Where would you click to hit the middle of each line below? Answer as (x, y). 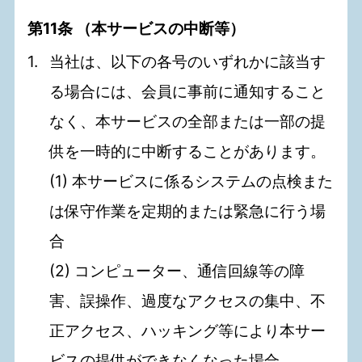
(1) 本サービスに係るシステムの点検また (192, 181)
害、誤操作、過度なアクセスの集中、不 (188, 301)
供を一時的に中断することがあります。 (188, 152)
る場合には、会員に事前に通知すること (188, 92)
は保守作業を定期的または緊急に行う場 (188, 211)
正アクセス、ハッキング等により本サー (188, 331)
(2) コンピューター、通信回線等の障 (177, 271)
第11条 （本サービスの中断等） (137, 29)
